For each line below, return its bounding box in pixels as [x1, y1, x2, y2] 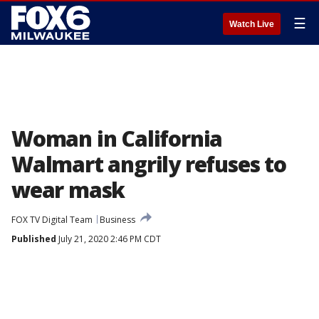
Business [100, 214, 135, 226]
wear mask [11, 175, 125, 204]
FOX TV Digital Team [11, 214, 93, 226]
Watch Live [229, 19, 274, 29]
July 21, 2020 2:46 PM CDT [56, 233, 161, 245]
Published [11, 233, 56, 245]
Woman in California [11, 124, 223, 153]
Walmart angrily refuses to [11, 150, 286, 179]
